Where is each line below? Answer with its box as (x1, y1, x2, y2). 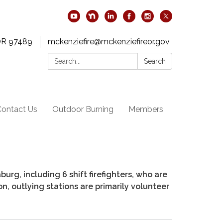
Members (128, 105, 163, 114)
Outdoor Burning (52, 105, 113, 114)
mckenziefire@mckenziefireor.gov (48, 37, 170, 46)
